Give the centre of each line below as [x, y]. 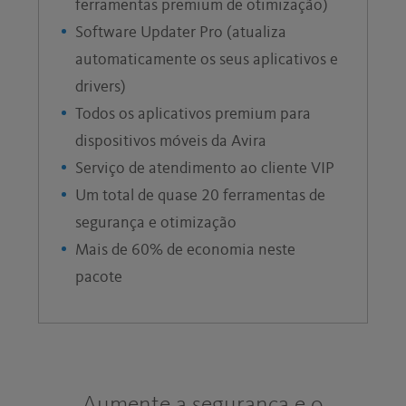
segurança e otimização [156, 222]
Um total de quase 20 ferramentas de [201, 195]
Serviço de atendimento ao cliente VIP [205, 168]
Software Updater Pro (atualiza [181, 32]
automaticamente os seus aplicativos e [207, 59]
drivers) [101, 87]
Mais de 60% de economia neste [186, 250]
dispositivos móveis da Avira [171, 141]
